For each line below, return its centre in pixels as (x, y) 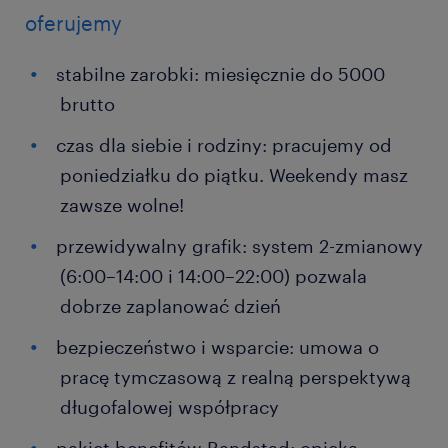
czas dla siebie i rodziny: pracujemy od (224, 145)
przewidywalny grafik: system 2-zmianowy (239, 246)
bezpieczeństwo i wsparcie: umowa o (217, 347)
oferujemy (73, 23)
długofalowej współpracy (169, 407)
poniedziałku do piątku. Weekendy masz (234, 175)
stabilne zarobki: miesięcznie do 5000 (220, 74)
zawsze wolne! (122, 205)
